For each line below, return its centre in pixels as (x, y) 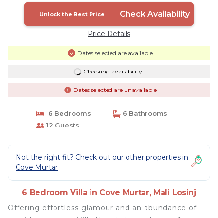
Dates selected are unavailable (115, 90)
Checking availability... (115, 71)
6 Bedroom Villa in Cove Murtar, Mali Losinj (109, 192)
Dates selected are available (115, 53)
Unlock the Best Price (72, 14)
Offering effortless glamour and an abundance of (102, 208)
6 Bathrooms (144, 113)
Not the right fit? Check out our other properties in (102, 157)
